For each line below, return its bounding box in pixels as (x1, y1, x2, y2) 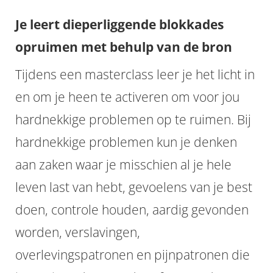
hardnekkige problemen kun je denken (15, 133, 237, 151)
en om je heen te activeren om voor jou (15, 88, 239, 105)
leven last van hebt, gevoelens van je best (15, 179, 252, 196)
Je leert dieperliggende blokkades (15, 16, 224, 33)
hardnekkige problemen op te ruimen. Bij (15, 111, 251, 128)
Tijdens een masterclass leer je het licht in (15, 66, 255, 83)
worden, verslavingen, (15, 224, 140, 241)
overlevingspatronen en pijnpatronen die (15, 246, 250, 263)
